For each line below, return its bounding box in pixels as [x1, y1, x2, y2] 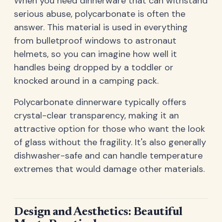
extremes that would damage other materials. [14, 163, 205, 175]
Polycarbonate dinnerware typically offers [14, 96, 186, 109]
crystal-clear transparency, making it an [14, 110, 179, 122]
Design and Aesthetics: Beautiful [14, 206, 182, 218]
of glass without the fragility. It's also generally [14, 136, 206, 149]
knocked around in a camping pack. [14, 75, 159, 87]
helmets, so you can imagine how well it [14, 48, 177, 60]
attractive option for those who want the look [14, 123, 205, 135]
